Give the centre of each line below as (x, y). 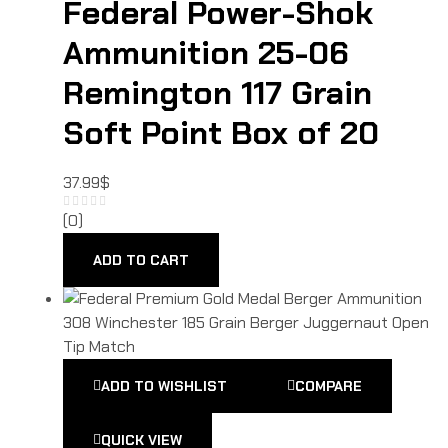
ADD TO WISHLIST (164, 385)
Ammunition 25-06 (206, 53)
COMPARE (328, 385)
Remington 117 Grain (217, 93)
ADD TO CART (141, 259)
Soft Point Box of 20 (221, 133)
